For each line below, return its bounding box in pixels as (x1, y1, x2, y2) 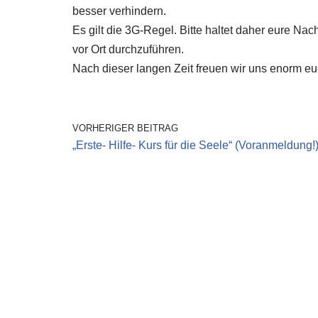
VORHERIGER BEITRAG (72, 123, 178, 133)
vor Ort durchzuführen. (72, 43, 184, 55)
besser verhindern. (72, 5, 166, 17)
